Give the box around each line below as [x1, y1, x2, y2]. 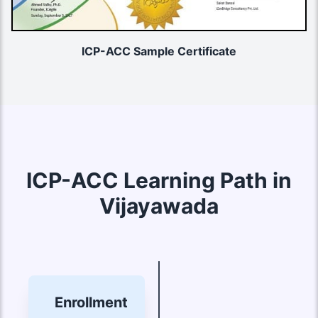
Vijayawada [99, 193, 219, 219]
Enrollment [55, 294, 128, 312]
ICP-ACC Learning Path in [26, 168, 292, 194]
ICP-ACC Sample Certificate [82, 44, 236, 59]
